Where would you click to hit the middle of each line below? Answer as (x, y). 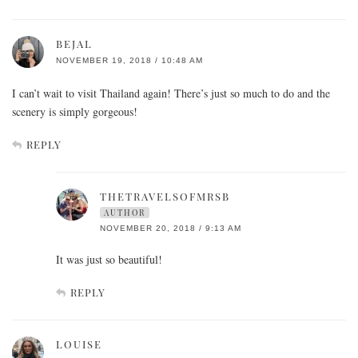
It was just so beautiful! (109, 260)
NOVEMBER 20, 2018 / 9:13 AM (171, 229)
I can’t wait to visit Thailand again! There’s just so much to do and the (171, 93)
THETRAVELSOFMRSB (165, 197)
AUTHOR (125, 213)
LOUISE (79, 344)
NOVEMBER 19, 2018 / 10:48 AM (129, 61)
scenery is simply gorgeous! (75, 112)
